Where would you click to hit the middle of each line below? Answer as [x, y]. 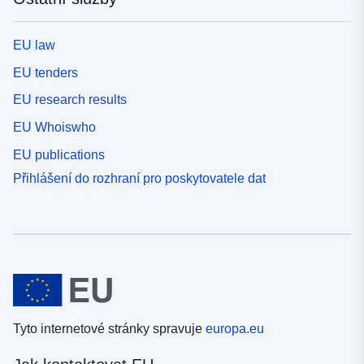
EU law [34, 45]
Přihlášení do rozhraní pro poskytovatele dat [139, 178]
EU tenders [45, 72]
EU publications [59, 154]
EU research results [70, 100]
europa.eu [235, 329]
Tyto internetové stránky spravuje [109, 329]
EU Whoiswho [54, 128]
